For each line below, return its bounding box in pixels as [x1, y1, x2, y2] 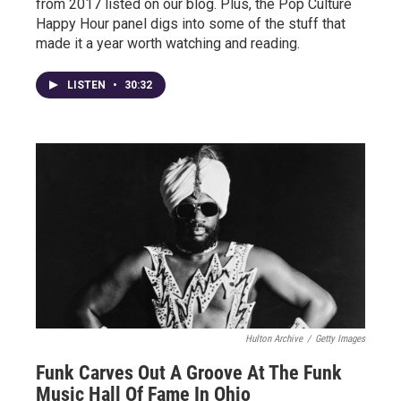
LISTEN [67, 79, 108, 91]
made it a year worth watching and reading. [36, 35, 300, 52]
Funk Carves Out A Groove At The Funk [36, 362, 342, 384]
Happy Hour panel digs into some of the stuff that [36, 15, 346, 32]
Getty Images [315, 333, 365, 345]
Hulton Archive [245, 333, 303, 345]
